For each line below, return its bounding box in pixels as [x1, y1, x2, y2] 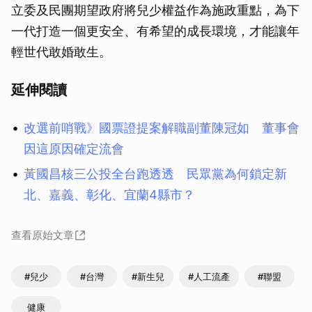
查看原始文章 [11, 228, 74, 242]
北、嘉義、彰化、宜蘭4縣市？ [24, 187, 195, 202]
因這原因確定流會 [24, 141, 124, 156]
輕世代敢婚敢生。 [11, 44, 111, 59]
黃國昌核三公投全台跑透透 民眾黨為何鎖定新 [24, 166, 287, 181]
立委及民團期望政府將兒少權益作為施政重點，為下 [11, 2, 299, 17]
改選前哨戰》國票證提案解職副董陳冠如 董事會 [24, 120, 299, 135]
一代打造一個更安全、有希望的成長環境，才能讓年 [11, 23, 299, 38]
